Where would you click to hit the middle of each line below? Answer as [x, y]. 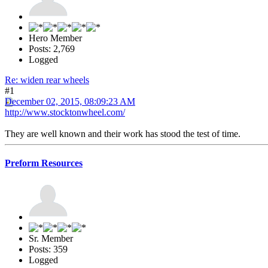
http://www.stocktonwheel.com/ [65, 112]
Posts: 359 [48, 249]
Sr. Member [51, 239]
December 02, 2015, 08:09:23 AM [70, 101]
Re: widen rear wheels [47, 80]
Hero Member [55, 38]
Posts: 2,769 [52, 48]
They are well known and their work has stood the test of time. [123, 133]
